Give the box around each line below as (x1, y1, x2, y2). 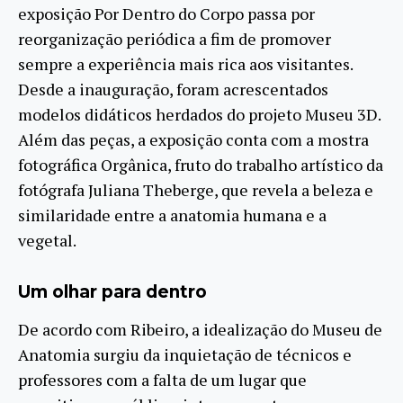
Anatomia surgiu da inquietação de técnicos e (18, 344, 352, 366)
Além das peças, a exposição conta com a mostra (18, 129, 369, 151)
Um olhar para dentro (18, 282, 207, 303)
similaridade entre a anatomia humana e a (18, 204, 327, 227)
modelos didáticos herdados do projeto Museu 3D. (18, 103, 381, 126)
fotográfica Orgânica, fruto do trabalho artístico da (18, 154, 383, 176)
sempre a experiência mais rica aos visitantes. (18, 53, 353, 76)
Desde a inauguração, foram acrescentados (18, 78, 328, 101)
